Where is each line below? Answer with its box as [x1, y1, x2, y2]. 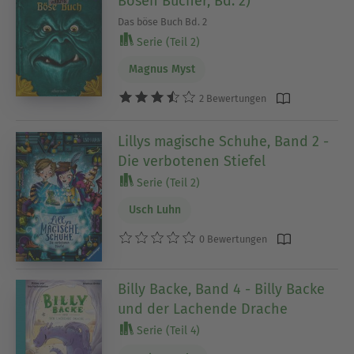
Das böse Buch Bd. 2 [118, 15, 208, 28]
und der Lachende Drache [118, 300, 288, 318]
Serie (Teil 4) [134, 324, 201, 338]
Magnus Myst [128, 62, 195, 77]
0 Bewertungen [197, 233, 268, 246]
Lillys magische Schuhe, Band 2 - [118, 132, 330, 150]
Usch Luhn [128, 203, 181, 217]
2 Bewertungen [197, 92, 267, 105]
